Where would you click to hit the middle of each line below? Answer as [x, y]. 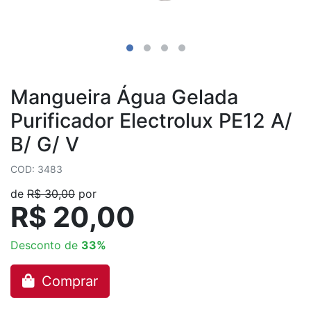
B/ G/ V [45, 144]
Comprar [68, 281]
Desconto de [46, 245]
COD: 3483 [36, 169]
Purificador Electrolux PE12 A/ [151, 120]
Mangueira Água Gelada [124, 97]
